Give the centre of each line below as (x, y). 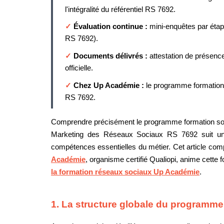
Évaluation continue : (111, 27)
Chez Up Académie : (110, 85)
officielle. (79, 68)
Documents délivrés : (111, 56)
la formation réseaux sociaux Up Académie (125, 172)
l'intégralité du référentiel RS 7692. (120, 9)
